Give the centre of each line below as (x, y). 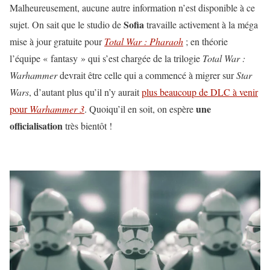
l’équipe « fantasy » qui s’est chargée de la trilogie (106, 58)
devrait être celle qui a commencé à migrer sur (147, 75)
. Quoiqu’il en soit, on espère (140, 108)
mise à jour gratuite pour (57, 41)
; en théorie (206, 41)
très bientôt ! (87, 125)
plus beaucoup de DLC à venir (200, 92)
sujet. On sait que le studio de (67, 24)
